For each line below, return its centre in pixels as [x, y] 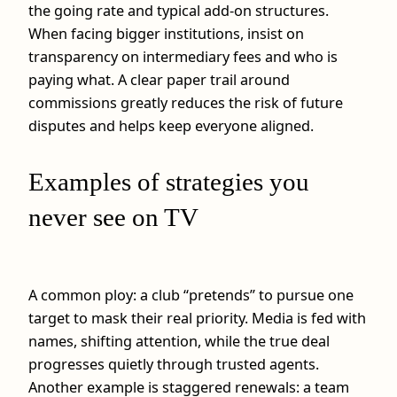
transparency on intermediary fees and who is [183, 57]
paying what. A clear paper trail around [159, 80]
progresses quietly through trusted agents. [174, 364]
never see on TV [113, 217]
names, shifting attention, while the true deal [179, 341]
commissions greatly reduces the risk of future [186, 103]
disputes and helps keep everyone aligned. [171, 126]
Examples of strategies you [169, 181]
